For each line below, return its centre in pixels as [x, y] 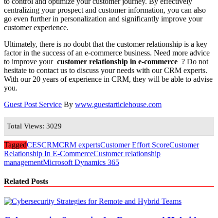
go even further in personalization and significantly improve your [103, 18]
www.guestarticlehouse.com [118, 104]
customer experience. [36, 27]
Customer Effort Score [135, 145]
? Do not [193, 61]
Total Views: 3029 [34, 126]
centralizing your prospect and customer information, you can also [105, 10]
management [23, 162]
